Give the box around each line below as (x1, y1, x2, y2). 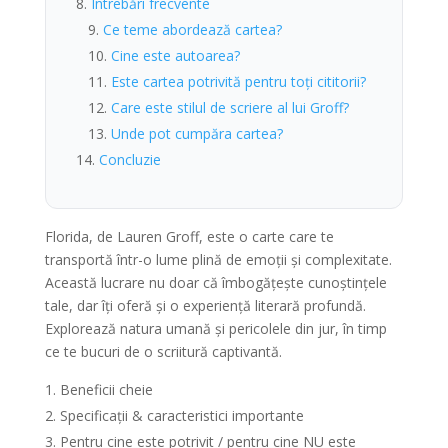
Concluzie (98, 150, 161, 169)
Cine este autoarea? (110, 46, 240, 65)
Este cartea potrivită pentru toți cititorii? (110, 72, 366, 91)
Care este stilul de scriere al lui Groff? (110, 98, 349, 117)
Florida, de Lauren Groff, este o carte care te (44, 227, 334, 246)
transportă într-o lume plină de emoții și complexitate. (44, 250, 392, 269)
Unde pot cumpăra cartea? (110, 124, 283, 143)
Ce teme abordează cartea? (102, 20, 282, 39)
